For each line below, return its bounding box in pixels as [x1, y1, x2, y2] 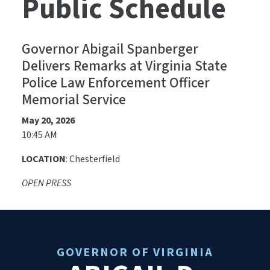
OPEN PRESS [22, 177, 71, 190]
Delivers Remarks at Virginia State [22, 56, 227, 77]
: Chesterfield [66, 152, 122, 166]
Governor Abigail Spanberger [22, 39, 198, 60]
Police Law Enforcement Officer [22, 73, 210, 93]
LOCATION [22, 152, 66, 166]
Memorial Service [22, 90, 126, 110]
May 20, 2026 [22, 114, 75, 128]
